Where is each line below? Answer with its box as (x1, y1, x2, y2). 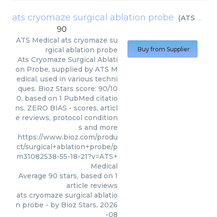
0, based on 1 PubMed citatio (16, 94, 118, 103)
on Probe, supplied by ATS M (15, 65, 118, 74)
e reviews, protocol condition (15, 113, 118, 122)
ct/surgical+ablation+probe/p (16, 142, 118, 151)
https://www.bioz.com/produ (17, 133, 118, 141)
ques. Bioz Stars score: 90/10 (18, 84, 118, 93)
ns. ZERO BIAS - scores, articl (15, 104, 118, 112)
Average (18, 171, 48, 180)
